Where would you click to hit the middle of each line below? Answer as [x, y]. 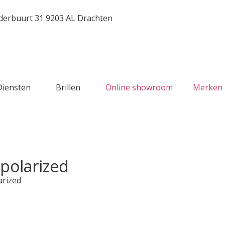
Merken [208, 87]
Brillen [68, 87]
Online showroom [139, 87]
